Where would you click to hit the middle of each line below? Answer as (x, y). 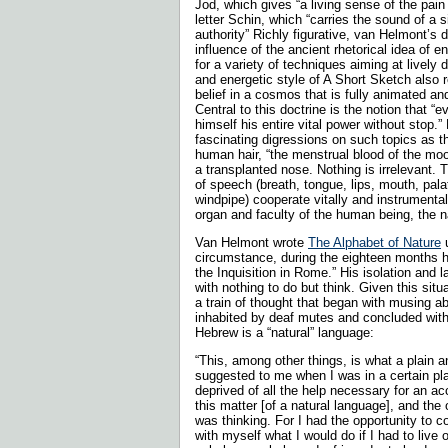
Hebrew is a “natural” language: (286, 332)
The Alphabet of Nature (374, 242)
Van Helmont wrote (251, 242)
